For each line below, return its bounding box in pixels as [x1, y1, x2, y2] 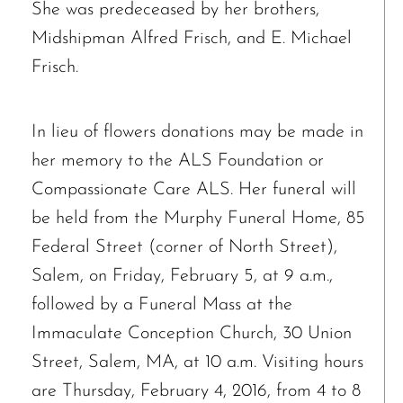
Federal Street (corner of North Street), [31, 237, 337, 256]
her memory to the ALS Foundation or [31, 151, 324, 170]
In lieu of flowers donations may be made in [31, 122, 363, 141]
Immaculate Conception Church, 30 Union [31, 324, 352, 343]
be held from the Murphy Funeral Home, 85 [31, 209, 365, 228]
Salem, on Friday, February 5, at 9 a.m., [31, 266, 333, 285]
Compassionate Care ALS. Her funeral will [31, 180, 356, 199]
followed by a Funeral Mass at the [31, 295, 292, 314]
